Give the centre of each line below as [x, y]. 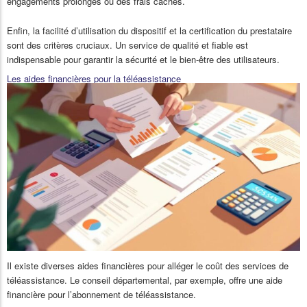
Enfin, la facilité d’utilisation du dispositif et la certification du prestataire [149, 30]
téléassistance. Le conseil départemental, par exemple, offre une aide [145, 280]
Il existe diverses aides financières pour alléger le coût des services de [148, 265]
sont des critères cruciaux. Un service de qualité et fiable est [127, 45]
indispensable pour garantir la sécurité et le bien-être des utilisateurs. [143, 59]
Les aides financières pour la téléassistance [94, 78]
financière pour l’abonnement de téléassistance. [101, 294]
